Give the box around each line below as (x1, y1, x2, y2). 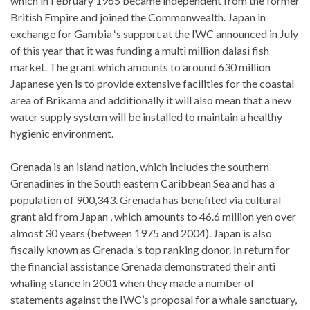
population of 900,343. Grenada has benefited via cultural (10, 192, 281, 206)
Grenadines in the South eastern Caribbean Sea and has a (10, 176, 275, 190)
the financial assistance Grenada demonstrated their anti (10, 259, 275, 273)
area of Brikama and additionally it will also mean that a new (10, 93, 291, 107)
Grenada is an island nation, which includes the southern (10, 159, 269, 173)
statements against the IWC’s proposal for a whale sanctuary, (10, 292, 297, 306)
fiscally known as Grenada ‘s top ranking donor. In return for (10, 242, 290, 256)
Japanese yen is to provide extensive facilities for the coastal (10, 76, 294, 90)
